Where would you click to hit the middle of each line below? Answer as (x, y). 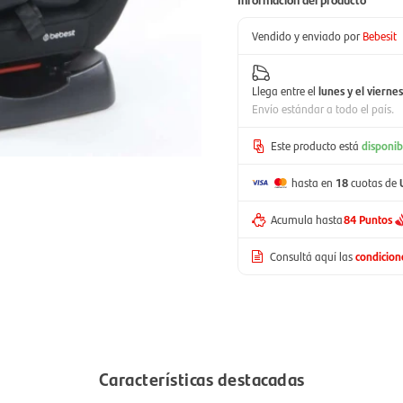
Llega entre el (285, 90)
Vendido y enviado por (306, 36)
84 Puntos (368, 219)
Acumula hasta (307, 219)
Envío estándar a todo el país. (323, 108)
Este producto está (315, 145)
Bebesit (380, 36)
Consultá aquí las (311, 256)
